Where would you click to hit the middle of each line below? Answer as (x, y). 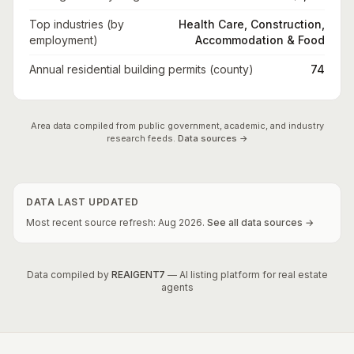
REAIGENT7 (138, 275)
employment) (64, 40)
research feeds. (141, 138)
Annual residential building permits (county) (141, 69)
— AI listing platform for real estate (247, 275)
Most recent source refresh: (92, 222)
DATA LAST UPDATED (83, 202)
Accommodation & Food (260, 40)
